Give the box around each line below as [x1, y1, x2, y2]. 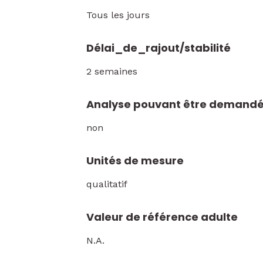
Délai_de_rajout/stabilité [86, 41, 231, 55]
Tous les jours [86, 9, 150, 21]
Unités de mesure [86, 153, 184, 168]
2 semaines [86, 66, 137, 77]
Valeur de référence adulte [86, 210, 238, 224]
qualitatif [86, 178, 127, 190]
